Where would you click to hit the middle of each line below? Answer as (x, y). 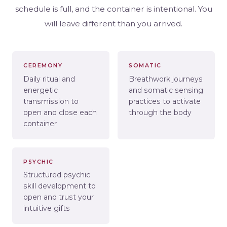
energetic (41, 90)
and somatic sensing (166, 90)
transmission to (51, 101)
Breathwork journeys (166, 79)
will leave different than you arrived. (113, 24)
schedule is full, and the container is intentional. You (113, 9)
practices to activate (165, 101)
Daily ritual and (49, 79)
